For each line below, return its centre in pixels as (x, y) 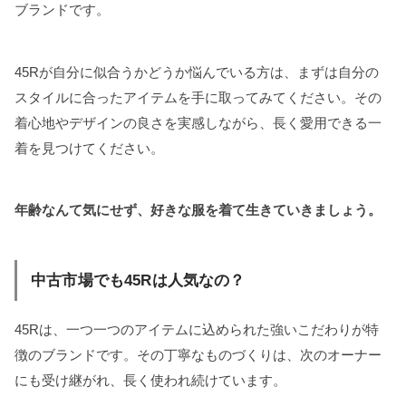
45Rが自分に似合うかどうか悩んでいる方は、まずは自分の (197, 72)
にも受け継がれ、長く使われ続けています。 (150, 380)
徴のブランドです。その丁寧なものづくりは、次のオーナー (198, 354)
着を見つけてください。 (89, 148)
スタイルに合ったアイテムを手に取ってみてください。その (198, 97)
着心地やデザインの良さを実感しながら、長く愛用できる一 (198, 122)
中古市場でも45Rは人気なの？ (138, 280)
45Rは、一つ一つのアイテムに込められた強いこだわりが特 (197, 329)
